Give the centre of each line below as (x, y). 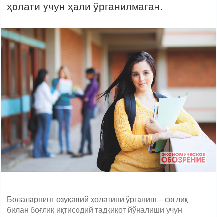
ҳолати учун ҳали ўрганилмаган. (85, 7)
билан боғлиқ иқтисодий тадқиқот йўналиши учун (94, 210)
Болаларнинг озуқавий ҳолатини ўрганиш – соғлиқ (97, 199)
